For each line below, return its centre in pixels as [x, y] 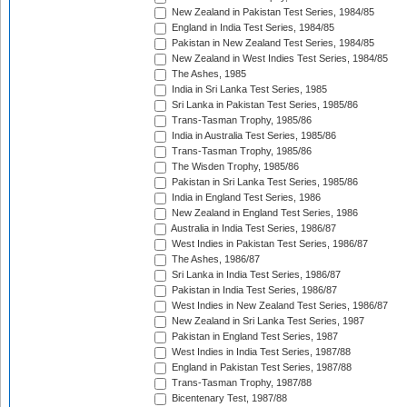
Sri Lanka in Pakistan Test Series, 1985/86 [263, 105]
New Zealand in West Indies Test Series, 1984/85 [278, 59]
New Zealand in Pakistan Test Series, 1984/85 [272, 12]
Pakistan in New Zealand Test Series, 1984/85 [272, 43]
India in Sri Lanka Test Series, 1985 [248, 89]
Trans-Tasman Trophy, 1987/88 [240, 383]
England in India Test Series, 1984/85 [252, 28]
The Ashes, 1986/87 [214, 259]
